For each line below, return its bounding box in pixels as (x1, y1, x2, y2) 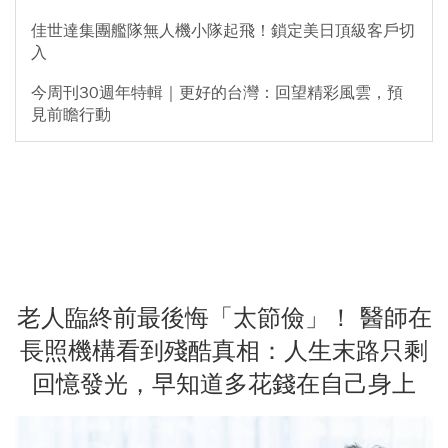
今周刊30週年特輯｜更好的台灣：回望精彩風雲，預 (31, 82, 403, 103)
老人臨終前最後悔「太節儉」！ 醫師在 (16, 302, 432, 333)
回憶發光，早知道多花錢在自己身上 (32, 368, 416, 399)
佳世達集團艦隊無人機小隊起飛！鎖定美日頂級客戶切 (31, 20, 415, 41)
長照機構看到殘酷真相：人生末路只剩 (20, 335, 428, 366)
